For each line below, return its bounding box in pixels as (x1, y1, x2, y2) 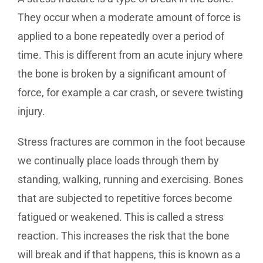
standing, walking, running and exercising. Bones (18, 173, 243, 186)
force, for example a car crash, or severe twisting (18, 86, 243, 99)
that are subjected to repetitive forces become (18, 192, 232, 204)
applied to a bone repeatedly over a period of (18, 30, 224, 42)
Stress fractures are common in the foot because (18, 136, 245, 148)
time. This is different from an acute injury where (18, 49, 243, 61)
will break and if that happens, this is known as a (18, 248, 241, 261)
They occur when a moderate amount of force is (18, 11, 241, 23)
